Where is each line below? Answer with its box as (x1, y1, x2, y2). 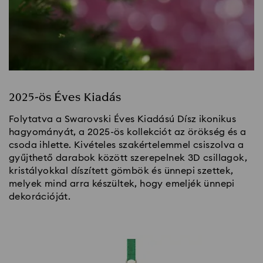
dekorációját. (9, 192, 71, 202)
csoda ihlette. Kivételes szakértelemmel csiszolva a (9, 140, 244, 150)
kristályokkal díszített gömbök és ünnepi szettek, (9, 166, 234, 176)
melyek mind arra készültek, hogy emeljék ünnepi (9, 179, 235, 189)
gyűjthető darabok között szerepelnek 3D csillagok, (9, 153, 247, 163)
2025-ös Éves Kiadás (9, 89, 121, 106)
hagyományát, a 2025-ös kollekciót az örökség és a (9, 127, 247, 137)
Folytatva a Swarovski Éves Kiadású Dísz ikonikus (9, 114, 237, 124)
